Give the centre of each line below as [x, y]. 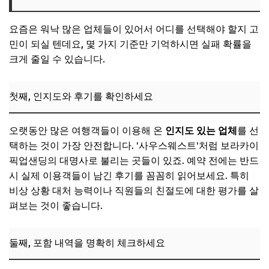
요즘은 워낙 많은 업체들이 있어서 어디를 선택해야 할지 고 [134, 29]
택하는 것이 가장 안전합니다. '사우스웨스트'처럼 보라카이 [134, 146]
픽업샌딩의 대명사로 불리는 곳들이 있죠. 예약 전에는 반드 [134, 161]
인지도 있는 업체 [201, 131]
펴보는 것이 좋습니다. [56, 206]
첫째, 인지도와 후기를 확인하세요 [81, 97]
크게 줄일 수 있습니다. [57, 59]
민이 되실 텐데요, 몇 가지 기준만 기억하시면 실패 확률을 [130, 44]
